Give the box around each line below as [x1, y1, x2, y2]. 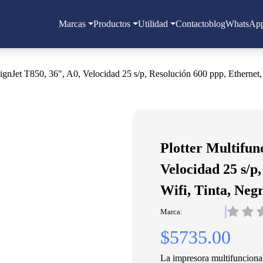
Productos [93, 19, 130, 29]
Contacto [176, 19, 209, 29]
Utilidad [138, 19, 168, 29]
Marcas [59, 19, 86, 29]
